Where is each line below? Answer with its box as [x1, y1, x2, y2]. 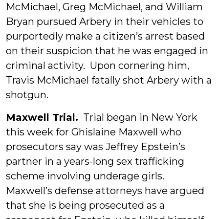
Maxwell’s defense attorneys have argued [6, 185, 204, 197]
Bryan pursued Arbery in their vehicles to [6, 16, 203, 27]
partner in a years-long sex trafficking [6, 155, 184, 167]
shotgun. [6, 89, 48, 101]
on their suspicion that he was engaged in [6, 45, 208, 57]
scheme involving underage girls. [6, 170, 167, 182]
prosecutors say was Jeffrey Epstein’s [6, 141, 185, 153]
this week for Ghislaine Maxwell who [6, 126, 181, 138]
